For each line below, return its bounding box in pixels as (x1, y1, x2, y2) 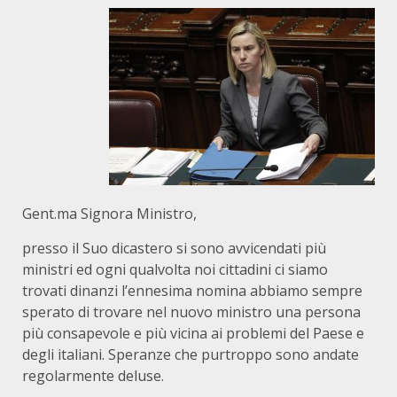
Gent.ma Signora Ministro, (22, 204, 197, 223)
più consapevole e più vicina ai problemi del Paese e (22, 323, 364, 343)
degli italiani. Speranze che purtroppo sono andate (22, 345, 359, 364)
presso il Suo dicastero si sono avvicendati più (22, 238, 326, 258)
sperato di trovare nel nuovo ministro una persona (22, 302, 361, 322)
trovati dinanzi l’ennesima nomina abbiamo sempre (22, 281, 362, 300)
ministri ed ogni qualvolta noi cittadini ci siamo (22, 260, 328, 279)
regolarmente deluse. (22, 366, 164, 385)
